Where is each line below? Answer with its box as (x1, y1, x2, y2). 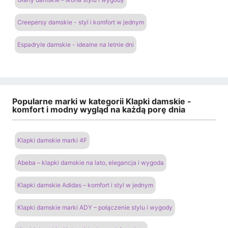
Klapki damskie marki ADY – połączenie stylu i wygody (17, 204, 173, 212)
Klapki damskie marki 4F (17, 136, 87, 145)
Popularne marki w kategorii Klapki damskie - (12, 96, 191, 106)
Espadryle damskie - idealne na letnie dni (17, 40, 134, 48)
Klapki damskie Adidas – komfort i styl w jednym (17, 181, 153, 189)
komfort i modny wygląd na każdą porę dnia (12, 104, 185, 115)
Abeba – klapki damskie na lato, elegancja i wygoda (17, 159, 164, 167)
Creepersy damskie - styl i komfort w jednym (17, 18, 144, 26)
